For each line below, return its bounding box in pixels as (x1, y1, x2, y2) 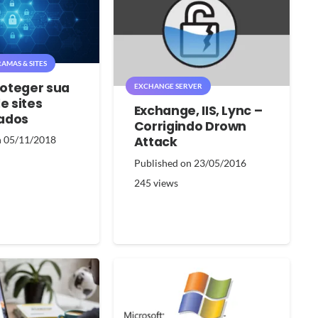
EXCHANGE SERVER (133, 81, 202, 90)
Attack (133, 133, 177, 150)
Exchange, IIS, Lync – (133, 102, 263, 119)
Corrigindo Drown (133, 117, 247, 135)
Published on (133, 156, 194, 169)
